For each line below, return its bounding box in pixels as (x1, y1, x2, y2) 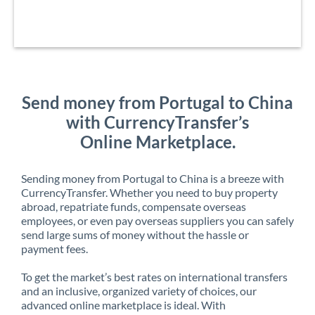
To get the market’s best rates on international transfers (21, 269, 288, 283)
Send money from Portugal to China (22, 91, 293, 112)
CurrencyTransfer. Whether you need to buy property (21, 185, 278, 199)
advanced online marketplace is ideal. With (21, 297, 226, 311)
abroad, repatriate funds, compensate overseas (21, 199, 246, 213)
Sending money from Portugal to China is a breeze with (21, 171, 284, 185)
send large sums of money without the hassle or (21, 227, 249, 241)
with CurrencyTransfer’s (66, 111, 249, 132)
